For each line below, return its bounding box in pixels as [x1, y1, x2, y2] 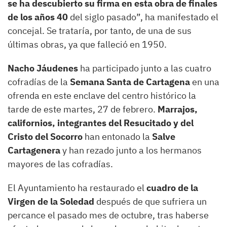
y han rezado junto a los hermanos [60, 144, 202, 156]
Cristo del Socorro [8, 131, 83, 142]
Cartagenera [8, 144, 60, 156]
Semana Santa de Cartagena [70, 76, 190, 88]
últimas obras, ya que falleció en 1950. [8, 39, 167, 50]
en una [190, 76, 219, 88]
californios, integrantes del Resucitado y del [8, 117, 194, 129]
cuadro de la [146, 182, 198, 194]
